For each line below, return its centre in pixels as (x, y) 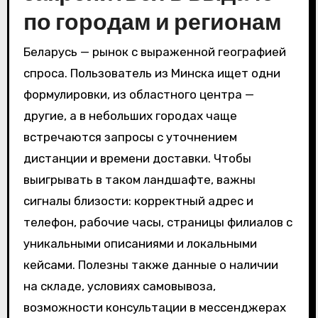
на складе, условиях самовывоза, (119, 286)
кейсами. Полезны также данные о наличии (150, 264)
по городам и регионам (152, 22)
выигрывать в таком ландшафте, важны (139, 179)
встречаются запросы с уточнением (130, 137)
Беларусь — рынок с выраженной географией (154, 51)
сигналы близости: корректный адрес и (138, 201)
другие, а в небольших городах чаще (130, 115)
